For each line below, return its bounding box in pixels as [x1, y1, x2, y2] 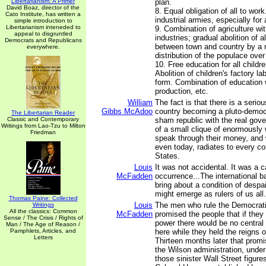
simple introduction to [14, 17, 72, 24]
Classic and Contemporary [7, 116, 79, 122]
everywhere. [26, 43, 60, 50]
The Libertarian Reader [11, 109, 75, 116]
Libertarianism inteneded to [5, 24, 81, 30]
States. [155, 151, 180, 160]
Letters [33, 234, 53, 240]
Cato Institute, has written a [5, 11, 81, 17]
